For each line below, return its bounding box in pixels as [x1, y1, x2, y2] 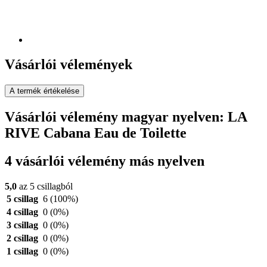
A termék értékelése [10, 86, 79, 96]
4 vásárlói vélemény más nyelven [5, 153, 204, 169]
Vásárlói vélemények [5, 57, 132, 73]
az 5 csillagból [17, 181, 73, 192]
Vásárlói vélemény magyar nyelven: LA [5, 109, 247, 125]
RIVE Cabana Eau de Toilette [5, 125, 187, 141]
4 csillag [7, 207, 38, 218]
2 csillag [7, 233, 38, 244]
